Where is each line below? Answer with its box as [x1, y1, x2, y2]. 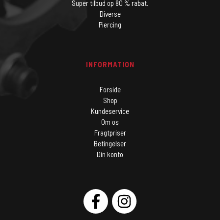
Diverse [99, 9, 121, 18]
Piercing [99, 20, 121, 29]
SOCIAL [7, 190, 33, 198]
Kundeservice [91, 107, 129, 115]
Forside [99, 85, 121, 94]
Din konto [97, 150, 123, 159]
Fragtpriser [94, 128, 126, 137]
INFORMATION [85, 60, 135, 69]
